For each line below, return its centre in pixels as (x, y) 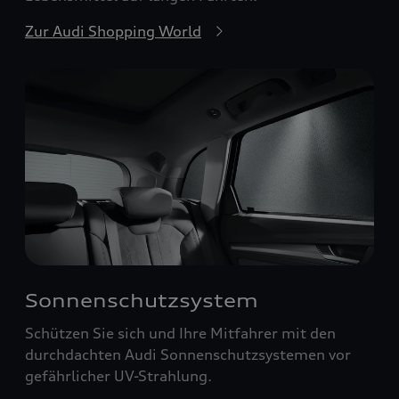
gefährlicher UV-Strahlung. (118, 375)
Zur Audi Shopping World (113, 32)
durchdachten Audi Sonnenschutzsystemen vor (188, 354)
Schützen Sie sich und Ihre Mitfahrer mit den (180, 333)
